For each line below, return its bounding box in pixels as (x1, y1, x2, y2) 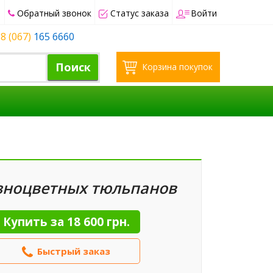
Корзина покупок (142, 61, 213, 73)
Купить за (2, 213, 67, 230)
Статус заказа (110, 7, 169, 19)
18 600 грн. (66, 213, 130, 230)
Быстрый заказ (37, 244, 110, 257)
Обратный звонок (17, 7, 91, 19)
